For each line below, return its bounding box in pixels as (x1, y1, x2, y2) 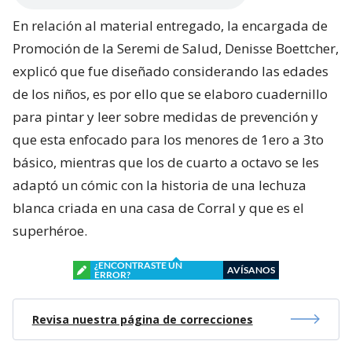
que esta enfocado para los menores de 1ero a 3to (13, 130, 324, 148)
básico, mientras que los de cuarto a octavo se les (13, 152, 319, 171)
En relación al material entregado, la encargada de (13, 16, 328, 35)
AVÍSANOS (227, 263, 275, 276)
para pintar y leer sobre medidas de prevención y (13, 107, 318, 126)
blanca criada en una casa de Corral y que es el (13, 198, 304, 217)
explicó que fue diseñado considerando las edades (13, 61, 328, 80)
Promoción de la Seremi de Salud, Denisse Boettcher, (13, 38, 339, 57)
